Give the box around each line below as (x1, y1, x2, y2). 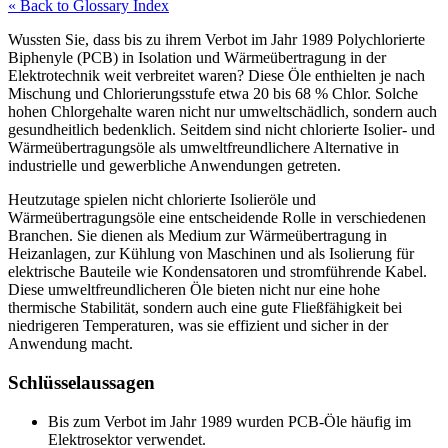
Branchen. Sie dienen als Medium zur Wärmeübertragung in (8, 227, 387, 245)
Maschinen (207, 245, 276, 263)
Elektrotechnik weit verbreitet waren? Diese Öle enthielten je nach (8, 67, 425, 85)
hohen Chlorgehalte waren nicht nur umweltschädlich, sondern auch (8, 103, 437, 121)
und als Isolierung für (276, 245, 414, 263)
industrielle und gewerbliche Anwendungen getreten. (8, 157, 341, 175)
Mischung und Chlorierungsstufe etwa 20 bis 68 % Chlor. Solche (8, 85, 418, 103)
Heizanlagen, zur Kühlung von (8, 245, 207, 263)
